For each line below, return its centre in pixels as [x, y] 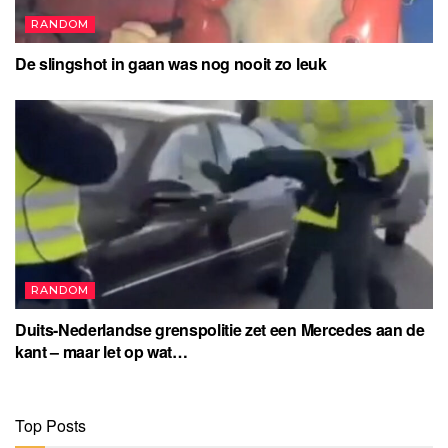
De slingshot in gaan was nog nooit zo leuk [171, 63]
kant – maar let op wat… [101, 351]
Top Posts [50, 425]
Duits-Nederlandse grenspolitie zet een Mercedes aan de [220, 329]
